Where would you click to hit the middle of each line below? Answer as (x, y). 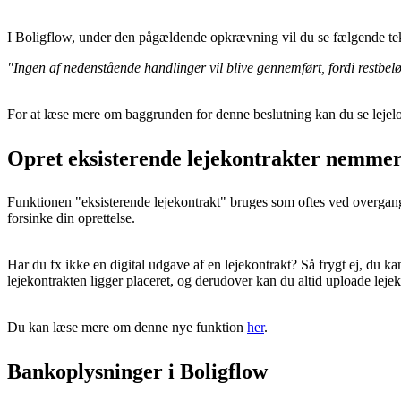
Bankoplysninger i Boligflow (137, 371)
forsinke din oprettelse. (71, 218)
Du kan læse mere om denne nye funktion (127, 327)
